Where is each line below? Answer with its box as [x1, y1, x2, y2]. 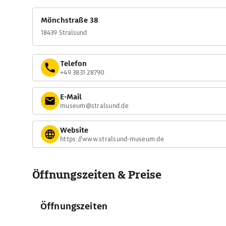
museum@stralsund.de [60, 101, 129, 110]
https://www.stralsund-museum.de [60, 134, 164, 143]
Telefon [60, 59, 87, 68]
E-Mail [60, 92, 82, 101]
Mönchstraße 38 [41, 16, 99, 25]
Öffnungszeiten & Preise [32, 167, 161, 182]
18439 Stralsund [41, 28, 87, 37]
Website [60, 125, 88, 135]
